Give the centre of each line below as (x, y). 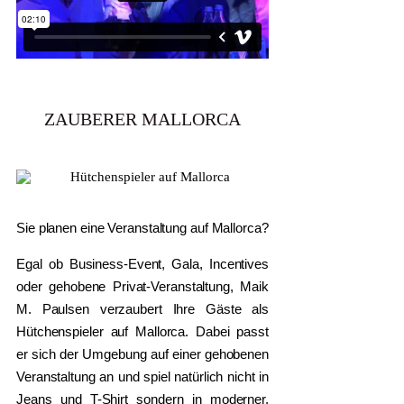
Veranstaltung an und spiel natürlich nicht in (142, 376)
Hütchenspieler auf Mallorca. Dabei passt (142, 331)
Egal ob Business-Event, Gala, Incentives (142, 263)
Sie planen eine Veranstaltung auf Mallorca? (142, 227)
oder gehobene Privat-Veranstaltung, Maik (142, 286)
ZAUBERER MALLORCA (142, 119)
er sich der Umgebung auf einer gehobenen (142, 353)
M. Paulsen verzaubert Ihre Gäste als (142, 308)
